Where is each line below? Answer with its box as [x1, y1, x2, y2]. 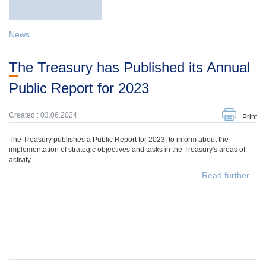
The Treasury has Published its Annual [9, 59, 18, 75]
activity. [9, 156, 32, 164]
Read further [202, 170, 249, 180]
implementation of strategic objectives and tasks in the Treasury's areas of [9, 145, 245, 154]
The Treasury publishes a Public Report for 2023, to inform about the [9, 135, 229, 144]
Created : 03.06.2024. [9, 111, 79, 119]
